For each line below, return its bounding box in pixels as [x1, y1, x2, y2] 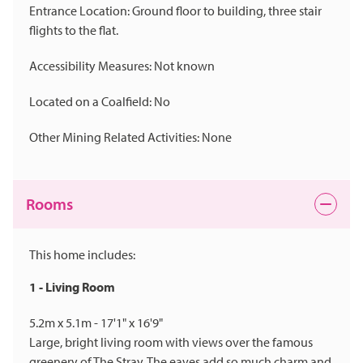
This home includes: [29, 246, 135, 263]
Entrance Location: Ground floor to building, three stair [29, 2, 322, 19]
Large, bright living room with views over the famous [29, 334, 313, 351]
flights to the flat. [29, 22, 118, 39]
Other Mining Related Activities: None [29, 129, 232, 146]
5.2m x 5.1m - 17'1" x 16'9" [29, 314, 163, 331]
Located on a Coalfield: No [29, 93, 170, 110]
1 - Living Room [29, 279, 115, 296]
